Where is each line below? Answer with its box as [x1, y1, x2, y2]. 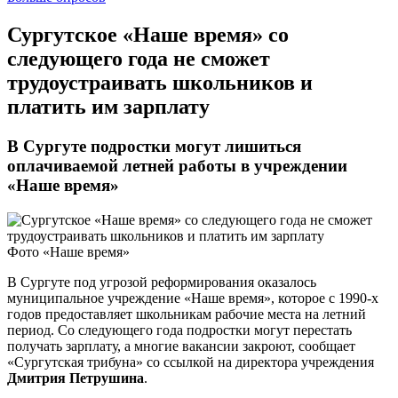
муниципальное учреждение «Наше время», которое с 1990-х [7, 291, 378, 306]
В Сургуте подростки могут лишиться [7, 137, 301, 156]
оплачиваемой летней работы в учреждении [7, 156, 347, 176]
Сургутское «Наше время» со [7, 23, 289, 47]
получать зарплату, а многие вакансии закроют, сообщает [7, 338, 355, 354]
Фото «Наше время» [7, 244, 130, 260]
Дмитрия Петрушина [7, 370, 144, 386]
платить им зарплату [7, 95, 210, 119]
